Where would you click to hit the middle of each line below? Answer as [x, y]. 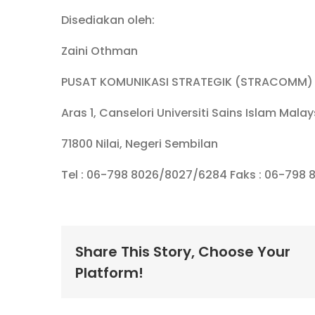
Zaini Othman [99, 51]
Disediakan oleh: [108, 20]
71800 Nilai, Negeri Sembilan [140, 144]
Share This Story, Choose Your [183, 251]
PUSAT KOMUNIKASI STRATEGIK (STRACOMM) [187, 82]
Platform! [109, 272]
